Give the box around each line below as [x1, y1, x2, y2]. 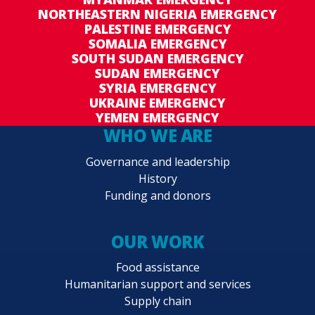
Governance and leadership [85, 153, 230, 169]
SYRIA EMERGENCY [98, 79, 217, 97]
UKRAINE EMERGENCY [89, 94, 226, 112]
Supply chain [124, 293, 191, 309]
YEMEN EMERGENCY [96, 109, 219, 127]
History [138, 170, 177, 186]
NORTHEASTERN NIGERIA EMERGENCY [38, 6, 277, 23]
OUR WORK [110, 229, 205, 253]
